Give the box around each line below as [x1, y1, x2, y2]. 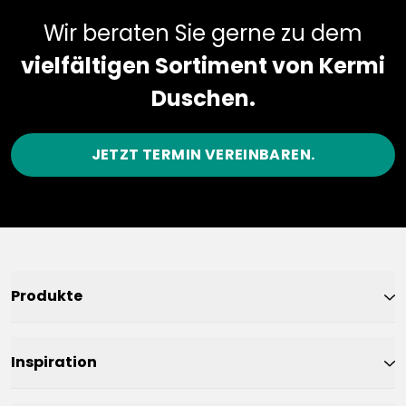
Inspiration [11, 352, 97, 373]
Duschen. [150, 83, 256, 114]
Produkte [11, 285, 82, 307]
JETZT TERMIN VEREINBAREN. [91, 144, 315, 166]
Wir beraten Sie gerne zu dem [43, 18, 362, 49]
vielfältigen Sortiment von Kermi [21, 51, 385, 82]
